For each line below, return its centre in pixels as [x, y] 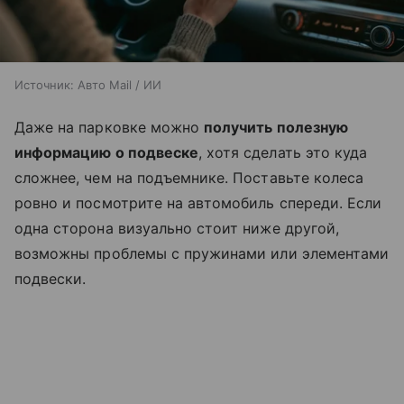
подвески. [50, 279]
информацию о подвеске [107, 153]
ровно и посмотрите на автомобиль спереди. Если [198, 203]
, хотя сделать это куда [283, 153]
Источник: [44, 85]
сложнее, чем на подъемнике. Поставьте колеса [189, 178]
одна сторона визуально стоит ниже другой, [177, 229]
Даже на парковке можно [110, 128]
